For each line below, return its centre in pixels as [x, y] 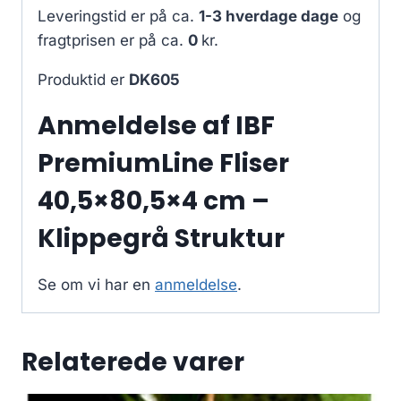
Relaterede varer [133, 363]
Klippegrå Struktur [161, 239]
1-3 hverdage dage [269, 17]
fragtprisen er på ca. [113, 41]
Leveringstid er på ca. [118, 17]
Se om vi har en [96, 285]
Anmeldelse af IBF [156, 126]
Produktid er [83, 80]
